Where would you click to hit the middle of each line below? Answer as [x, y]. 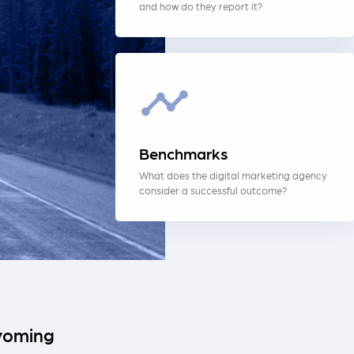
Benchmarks [183, 153]
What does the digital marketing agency [233, 175]
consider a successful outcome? [213, 190]
